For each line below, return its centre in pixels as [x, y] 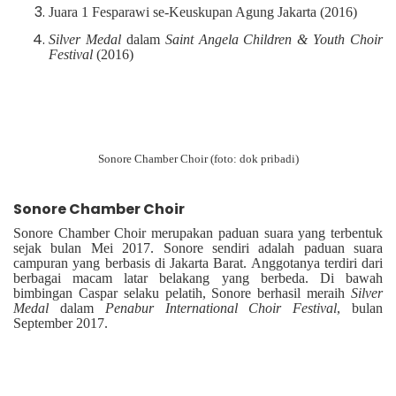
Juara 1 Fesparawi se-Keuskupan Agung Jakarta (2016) [203, 12]
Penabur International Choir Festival [221, 308]
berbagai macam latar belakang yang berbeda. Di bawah [198, 278]
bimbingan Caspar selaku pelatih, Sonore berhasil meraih [182, 293]
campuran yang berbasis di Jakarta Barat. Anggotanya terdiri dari [198, 263]
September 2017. [61, 324]
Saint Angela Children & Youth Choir [274, 40]
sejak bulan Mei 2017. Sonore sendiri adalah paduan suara [198, 248]
